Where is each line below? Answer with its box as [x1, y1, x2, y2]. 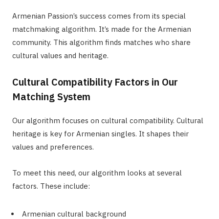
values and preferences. [12, 142, 94, 152]
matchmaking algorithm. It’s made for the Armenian [12, 24, 191, 34]
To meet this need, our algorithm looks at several [12, 168, 182, 178]
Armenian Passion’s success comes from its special [12, 11, 186, 21]
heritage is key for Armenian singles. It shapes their [12, 129, 189, 139]
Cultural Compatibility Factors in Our [12, 75, 178, 89]
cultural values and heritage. [12, 51, 109, 61]
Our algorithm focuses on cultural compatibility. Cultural [12, 116, 203, 126]
